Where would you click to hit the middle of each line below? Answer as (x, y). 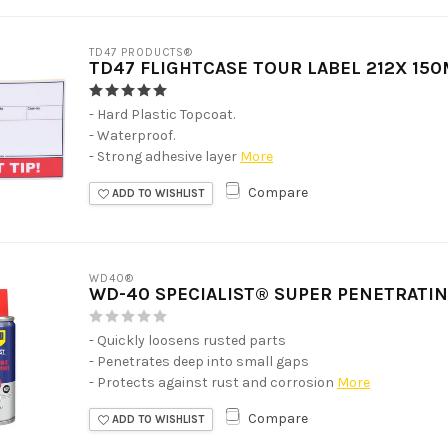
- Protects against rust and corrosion (211, 382)
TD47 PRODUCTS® (141, 52)
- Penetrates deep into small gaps (199, 361)
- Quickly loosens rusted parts (187, 340)
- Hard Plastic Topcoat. (162, 114)
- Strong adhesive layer (163, 156)
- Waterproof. (132, 135)
